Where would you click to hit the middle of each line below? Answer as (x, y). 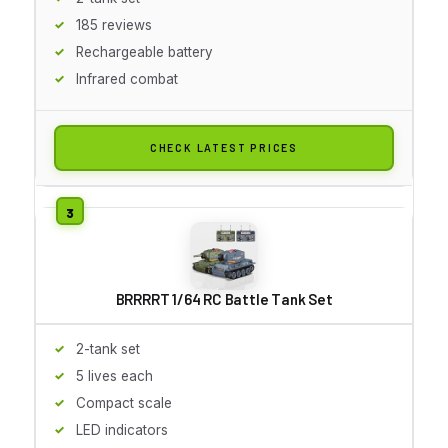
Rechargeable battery (144, 51)
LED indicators (122, 429)
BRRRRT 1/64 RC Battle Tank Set (224, 298)
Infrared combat (127, 78)
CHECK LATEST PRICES (224, 147)
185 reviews (114, 24)
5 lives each (114, 375)
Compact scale (124, 402)
